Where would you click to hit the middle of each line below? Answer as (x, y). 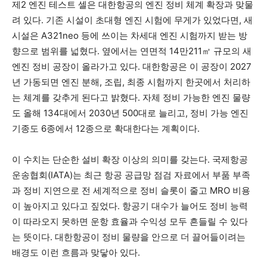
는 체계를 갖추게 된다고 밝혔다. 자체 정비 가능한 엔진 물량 (131, 97)
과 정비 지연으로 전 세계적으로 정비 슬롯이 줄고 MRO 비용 (131, 190)
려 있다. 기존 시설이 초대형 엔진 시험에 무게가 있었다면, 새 (132, 20)
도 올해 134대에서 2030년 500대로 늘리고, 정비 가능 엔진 (130, 113)
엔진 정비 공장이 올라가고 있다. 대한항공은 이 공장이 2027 (132, 66)
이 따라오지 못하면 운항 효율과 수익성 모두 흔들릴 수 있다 (130, 221)
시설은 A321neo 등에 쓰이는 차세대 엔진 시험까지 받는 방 (130, 35)
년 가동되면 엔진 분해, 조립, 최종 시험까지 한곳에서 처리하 (131, 82)
